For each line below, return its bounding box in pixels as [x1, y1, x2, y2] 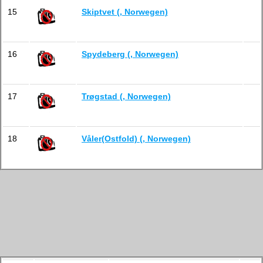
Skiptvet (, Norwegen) [82, 7, 168, 16]
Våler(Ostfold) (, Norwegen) [82, 134, 191, 143]
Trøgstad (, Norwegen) [82, 92, 171, 101]
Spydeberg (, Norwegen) [82, 49, 178, 59]
